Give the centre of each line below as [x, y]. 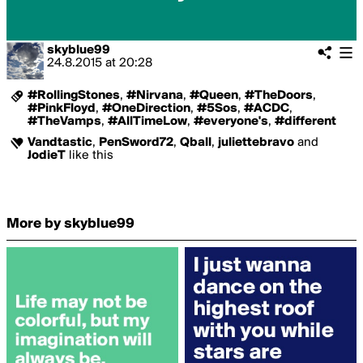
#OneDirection [146, 109]
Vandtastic [60, 143]
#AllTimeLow [147, 122]
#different [305, 122]
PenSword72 [136, 143]
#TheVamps [64, 122]
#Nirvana [155, 96]
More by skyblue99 [70, 224]
